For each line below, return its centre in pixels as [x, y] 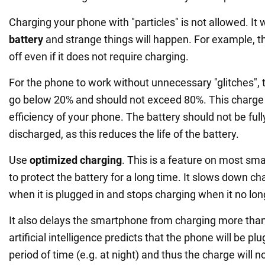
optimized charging [76, 160]
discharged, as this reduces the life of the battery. [124, 134]
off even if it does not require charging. [99, 56]
